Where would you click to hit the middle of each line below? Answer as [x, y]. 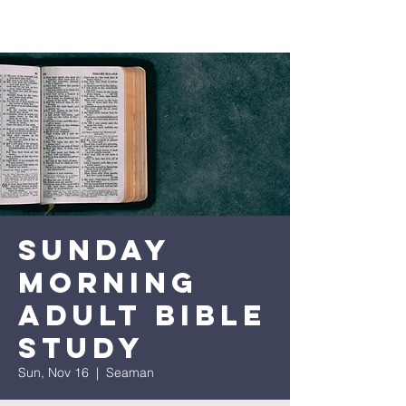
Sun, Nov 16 [53, 372]
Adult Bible [142, 315]
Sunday [94, 250]
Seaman [130, 372]
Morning [108, 283]
